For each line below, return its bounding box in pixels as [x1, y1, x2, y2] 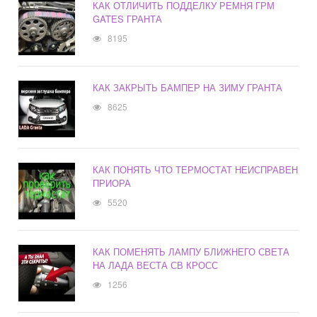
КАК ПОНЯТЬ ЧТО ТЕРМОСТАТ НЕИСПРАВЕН [93, 163, 299, 177]
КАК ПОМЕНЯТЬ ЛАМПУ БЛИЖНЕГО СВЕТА [93, 245, 290, 259]
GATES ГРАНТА [93, 12, 163, 26]
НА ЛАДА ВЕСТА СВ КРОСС [93, 258, 219, 272]
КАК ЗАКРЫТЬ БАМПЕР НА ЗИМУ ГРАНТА [93, 81, 283, 95]
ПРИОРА [93, 176, 132, 190]
